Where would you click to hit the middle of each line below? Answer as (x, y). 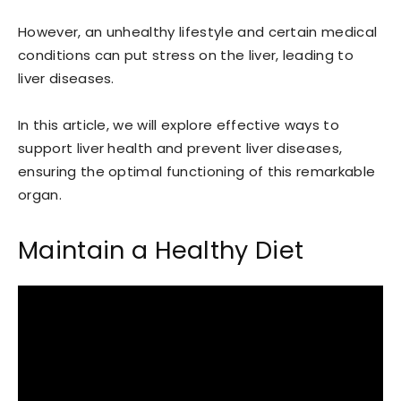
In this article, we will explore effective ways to (179, 125)
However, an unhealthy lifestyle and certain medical (198, 32)
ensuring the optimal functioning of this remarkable (197, 171)
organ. (40, 195)
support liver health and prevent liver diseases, (180, 148)
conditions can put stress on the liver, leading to (186, 55)
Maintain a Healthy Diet (161, 250)
